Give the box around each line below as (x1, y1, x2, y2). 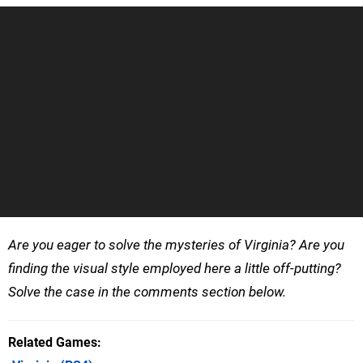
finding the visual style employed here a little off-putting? (8, 260, 341, 277)
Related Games (8, 335, 97, 351)
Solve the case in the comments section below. (8, 284, 286, 301)
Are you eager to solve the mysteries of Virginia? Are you (8, 237, 344, 254)
